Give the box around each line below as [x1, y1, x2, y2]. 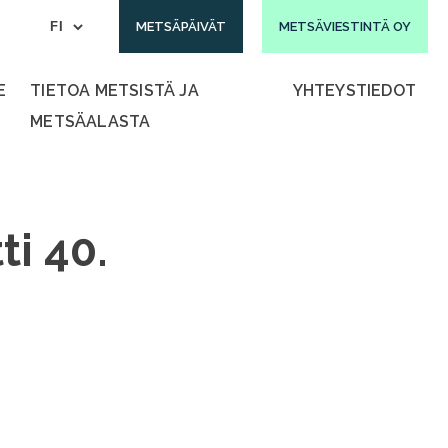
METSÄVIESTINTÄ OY [279, 19, 411, 34]
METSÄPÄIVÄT [136, 19, 226, 34]
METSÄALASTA [30, 112, 151, 131]
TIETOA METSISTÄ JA [30, 81, 199, 100]
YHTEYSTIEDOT [292, 81, 416, 100]
